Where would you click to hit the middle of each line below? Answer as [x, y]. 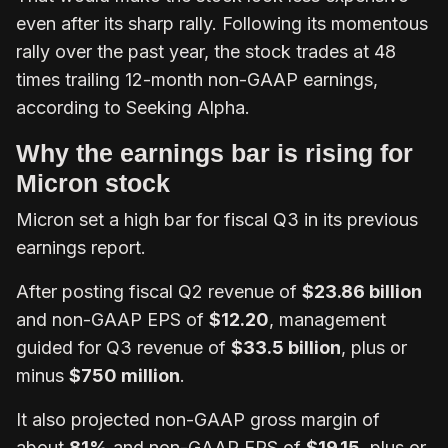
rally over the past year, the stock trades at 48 [206, 51]
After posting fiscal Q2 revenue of [159, 291]
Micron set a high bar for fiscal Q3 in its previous [217, 219]
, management [327, 319]
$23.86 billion [362, 291]
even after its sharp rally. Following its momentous [222, 23]
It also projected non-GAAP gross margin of [198, 419]
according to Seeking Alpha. [133, 107]
